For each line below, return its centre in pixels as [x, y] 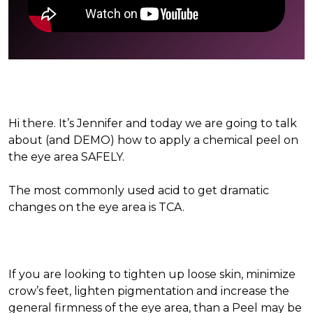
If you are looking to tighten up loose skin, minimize [152, 274]
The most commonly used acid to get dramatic [139, 190]
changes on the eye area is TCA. [96, 207]
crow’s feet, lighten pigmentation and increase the [149, 291]
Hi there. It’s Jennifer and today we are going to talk [153, 123]
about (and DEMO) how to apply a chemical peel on [153, 140]
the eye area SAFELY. [68, 157]
